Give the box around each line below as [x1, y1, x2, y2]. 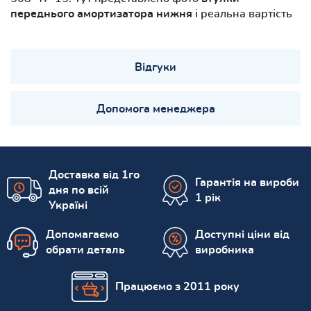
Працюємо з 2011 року [115, 280, 239, 292]
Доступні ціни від [195, 228, 289, 240]
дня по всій [49, 184, 109, 196]
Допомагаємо [46, 228, 119, 240]
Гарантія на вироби [195, 176, 299, 188]
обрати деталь [46, 244, 125, 255]
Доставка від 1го [49, 169, 140, 180]
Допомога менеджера [96, 103, 215, 115]
